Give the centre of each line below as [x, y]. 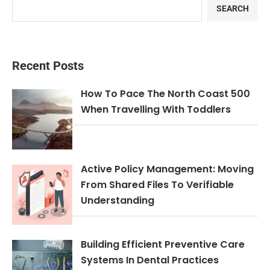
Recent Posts [48, 66]
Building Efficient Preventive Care [163, 245]
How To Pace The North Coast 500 [165, 94]
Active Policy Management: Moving [167, 169]
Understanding [118, 201]
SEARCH [233, 9]
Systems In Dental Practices [150, 260]
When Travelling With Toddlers [156, 110]
